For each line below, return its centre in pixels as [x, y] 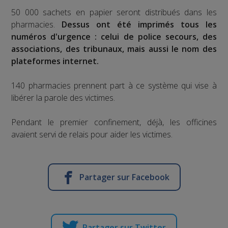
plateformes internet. [55, 61]
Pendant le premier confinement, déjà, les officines [114, 122]
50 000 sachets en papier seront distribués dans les [114, 12]
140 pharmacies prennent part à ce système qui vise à [114, 85]
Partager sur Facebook [124, 177]
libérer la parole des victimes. [63, 97]
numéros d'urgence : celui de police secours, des [114, 36]
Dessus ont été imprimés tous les [139, 24]
